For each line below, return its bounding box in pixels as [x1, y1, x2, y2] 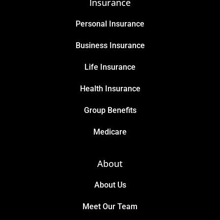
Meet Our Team [82, 201, 137, 211]
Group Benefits [83, 105, 137, 115]
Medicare [93, 127, 127, 137]
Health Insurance [80, 83, 140, 93]
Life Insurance [84, 62, 136, 72]
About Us [94, 180, 126, 190]
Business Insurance [75, 40, 145, 50]
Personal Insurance [76, 19, 144, 28]
